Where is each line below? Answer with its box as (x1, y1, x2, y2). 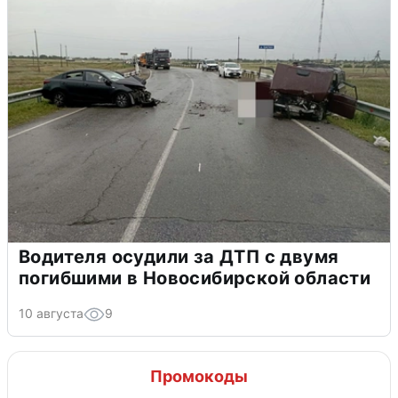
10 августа (19, 305, 84, 321)
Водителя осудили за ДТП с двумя (19, 245, 339, 267)
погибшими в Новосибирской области (19, 267, 371, 289)
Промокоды (150, 366, 248, 386)
